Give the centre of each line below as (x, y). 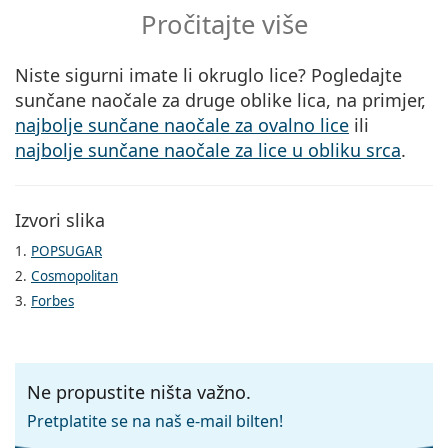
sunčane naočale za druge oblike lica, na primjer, (220, 99)
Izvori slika (60, 219)
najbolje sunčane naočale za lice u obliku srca (208, 149)
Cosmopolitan (74, 276)
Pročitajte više (224, 24)
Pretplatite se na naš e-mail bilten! (155, 420)
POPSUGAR (66, 251)
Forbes (52, 301)
